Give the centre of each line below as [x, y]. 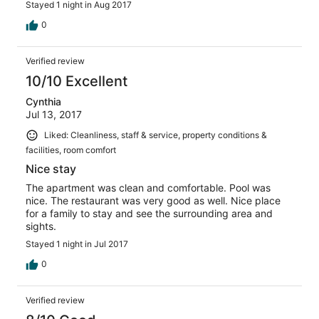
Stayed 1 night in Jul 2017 [77, 244]
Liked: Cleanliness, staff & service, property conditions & [156, 135]
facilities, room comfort [71, 150]
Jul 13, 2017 [54, 115]
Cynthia [43, 102]
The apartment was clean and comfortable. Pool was [148, 187]
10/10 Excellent [77, 82]
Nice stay [51, 168]
